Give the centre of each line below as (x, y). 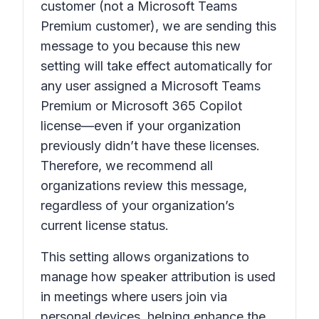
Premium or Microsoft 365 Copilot (141, 106)
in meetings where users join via (134, 297)
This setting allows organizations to (145, 257)
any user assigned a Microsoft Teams (151, 86)
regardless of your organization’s (137, 205)
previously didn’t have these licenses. (150, 146)
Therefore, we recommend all (127, 166)
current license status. (105, 225)
